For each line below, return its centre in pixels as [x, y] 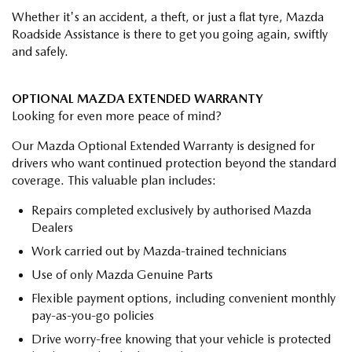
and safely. [40, 51]
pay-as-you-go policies [93, 315]
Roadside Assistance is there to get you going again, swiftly [170, 34]
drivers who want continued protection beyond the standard [174, 163]
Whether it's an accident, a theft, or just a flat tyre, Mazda [168, 16]
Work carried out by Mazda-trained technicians [159, 251]
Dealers [52, 227]
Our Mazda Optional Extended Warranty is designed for [163, 145]
